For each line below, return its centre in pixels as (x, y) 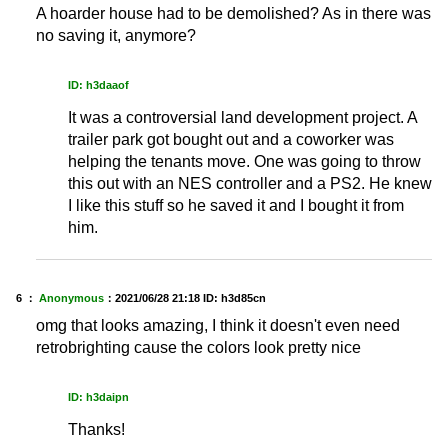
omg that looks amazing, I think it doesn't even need (218, 326)
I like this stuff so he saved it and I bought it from (236, 205)
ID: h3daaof (98, 84)
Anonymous (71, 297)
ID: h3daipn (98, 397)
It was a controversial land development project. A (242, 117)
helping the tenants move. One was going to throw (244, 161)
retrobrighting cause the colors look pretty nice (198, 348)
